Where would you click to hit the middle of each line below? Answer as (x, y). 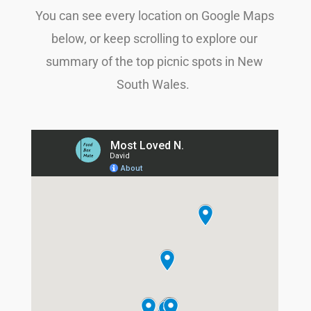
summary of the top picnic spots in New (154, 62)
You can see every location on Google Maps (154, 16)
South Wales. (154, 85)
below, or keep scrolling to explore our (154, 39)
